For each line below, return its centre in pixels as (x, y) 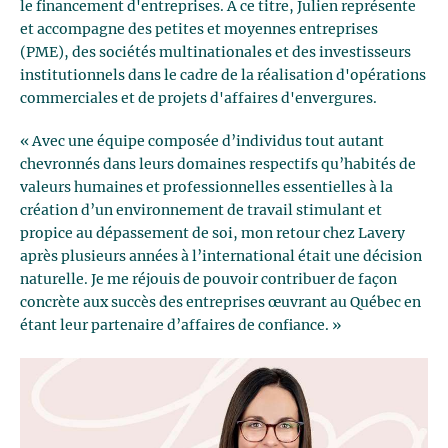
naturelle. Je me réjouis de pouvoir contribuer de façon (208, 279)
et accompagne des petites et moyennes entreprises (199, 29)
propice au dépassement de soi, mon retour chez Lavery (212, 233)
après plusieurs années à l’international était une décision (221, 256)
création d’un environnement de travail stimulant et (201, 210)
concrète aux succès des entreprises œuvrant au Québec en (220, 302)
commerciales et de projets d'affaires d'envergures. (198, 98)
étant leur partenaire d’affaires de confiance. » (180, 325)
